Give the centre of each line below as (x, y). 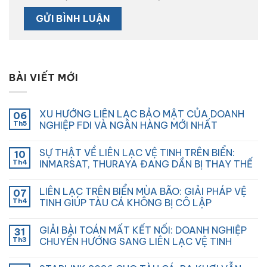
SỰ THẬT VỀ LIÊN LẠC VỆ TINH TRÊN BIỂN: (137, 153)
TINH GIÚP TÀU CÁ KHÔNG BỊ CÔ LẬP (125, 203)
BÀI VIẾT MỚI (44, 77)
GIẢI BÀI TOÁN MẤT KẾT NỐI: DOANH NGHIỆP (143, 230)
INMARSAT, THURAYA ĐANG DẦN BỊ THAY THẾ (146, 164)
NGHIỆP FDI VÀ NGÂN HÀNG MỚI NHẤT (128, 125)
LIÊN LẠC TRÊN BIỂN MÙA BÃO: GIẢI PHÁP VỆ (143, 192)
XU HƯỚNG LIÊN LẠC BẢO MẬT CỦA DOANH (142, 114)
